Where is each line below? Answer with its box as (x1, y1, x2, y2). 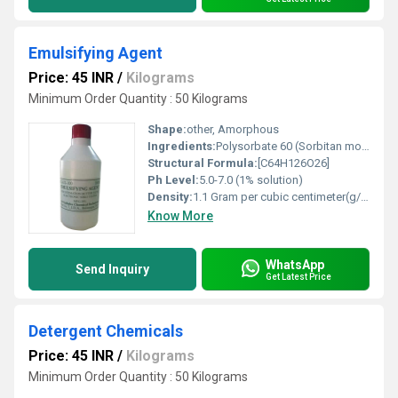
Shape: (147, 123, 187, 136)
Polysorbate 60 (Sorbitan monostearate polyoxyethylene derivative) (216, 139, 362, 153)
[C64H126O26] (258, 156, 330, 170)
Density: (147, 190, 193, 203)
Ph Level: (147, 173, 199, 187)
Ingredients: (147, 139, 216, 153)
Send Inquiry (76, 262, 149, 276)
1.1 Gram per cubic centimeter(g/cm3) (193, 190, 361, 203)
